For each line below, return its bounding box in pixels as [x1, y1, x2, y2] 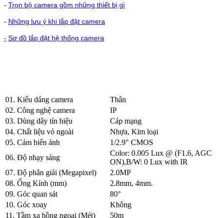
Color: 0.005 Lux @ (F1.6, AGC [110, 148, 212, 157]
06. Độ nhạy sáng [5, 153, 60, 162]
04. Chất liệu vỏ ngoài [5, 127, 73, 136]
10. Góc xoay [5, 200, 47, 209]
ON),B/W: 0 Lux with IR [110, 157, 188, 166]
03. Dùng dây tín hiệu [5, 116, 73, 125]
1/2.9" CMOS [110, 138, 153, 146]
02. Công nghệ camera [5, 106, 75, 114]
